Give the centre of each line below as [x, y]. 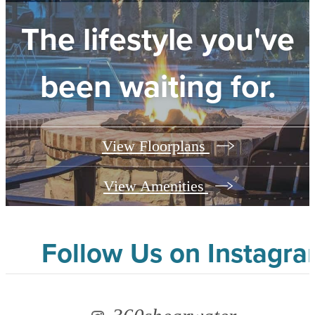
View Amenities [156, 186]
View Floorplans [156, 146]
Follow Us [105, 253]
